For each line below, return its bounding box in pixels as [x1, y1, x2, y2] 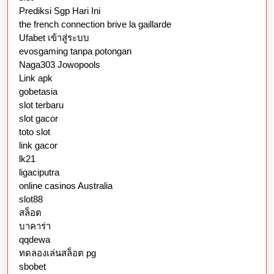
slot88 [19, 194, 43, 205]
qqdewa [19, 234, 50, 245]
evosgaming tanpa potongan [19, 46, 131, 57]
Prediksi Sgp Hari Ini [19, 6, 100, 17]
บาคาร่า [19, 221, 51, 232]
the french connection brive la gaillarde [19, 19, 171, 30]
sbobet [19, 261, 46, 272]
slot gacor [19, 113, 58, 124]
